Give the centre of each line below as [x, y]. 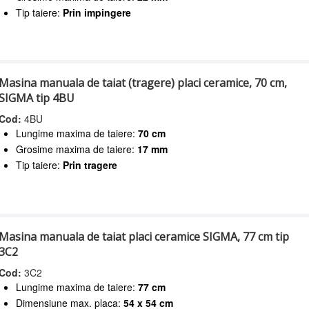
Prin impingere [97, 12]
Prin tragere [90, 165]
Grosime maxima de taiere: [77, 149]
